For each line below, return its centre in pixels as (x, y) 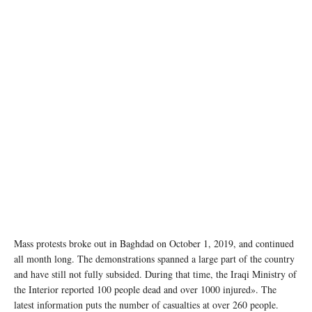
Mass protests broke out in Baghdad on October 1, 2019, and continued (154, 244)
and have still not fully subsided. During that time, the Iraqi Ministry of (155, 274)
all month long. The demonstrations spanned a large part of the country (154, 259)
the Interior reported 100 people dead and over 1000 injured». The (145, 290)
